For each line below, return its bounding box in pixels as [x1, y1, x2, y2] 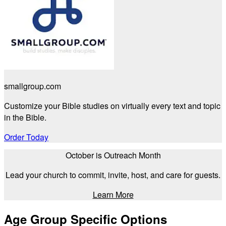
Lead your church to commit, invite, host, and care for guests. [6, 169, 220, 181]
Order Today [4, 131, 48, 143]
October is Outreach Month [65, 149, 161, 161]
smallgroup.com [4, 80, 61, 92]
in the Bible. [4, 111, 46, 124]
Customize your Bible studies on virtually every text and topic [4, 100, 220, 112]
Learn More [92, 189, 134, 201]
